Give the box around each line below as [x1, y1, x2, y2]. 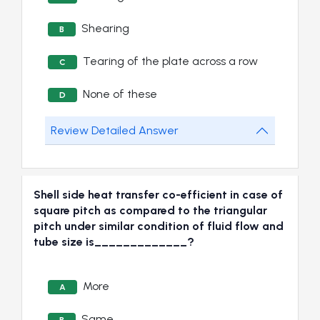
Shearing [81, 21, 129, 36]
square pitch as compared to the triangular [34, 204, 267, 218]
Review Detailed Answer [51, 124, 179, 138]
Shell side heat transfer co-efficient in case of [34, 188, 283, 202]
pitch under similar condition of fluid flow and [34, 219, 284, 234]
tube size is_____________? [34, 235, 194, 249]
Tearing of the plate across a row [83, 54, 258, 69]
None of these [83, 87, 157, 101]
